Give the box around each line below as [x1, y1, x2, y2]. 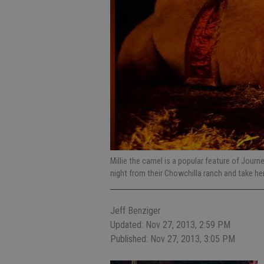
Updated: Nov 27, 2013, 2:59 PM [110, 219, 230, 230]
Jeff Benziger [110, 205, 161, 216]
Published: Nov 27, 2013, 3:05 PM [110, 233, 235, 245]
